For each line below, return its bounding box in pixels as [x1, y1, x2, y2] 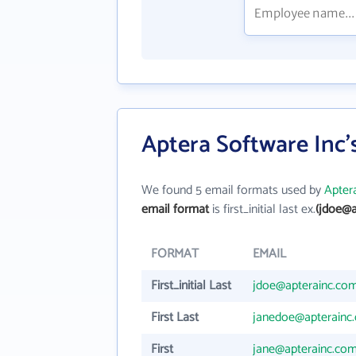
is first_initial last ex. [209, 199, 315, 220]
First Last [151, 307, 199, 328]
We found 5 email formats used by [141, 180, 324, 201]
